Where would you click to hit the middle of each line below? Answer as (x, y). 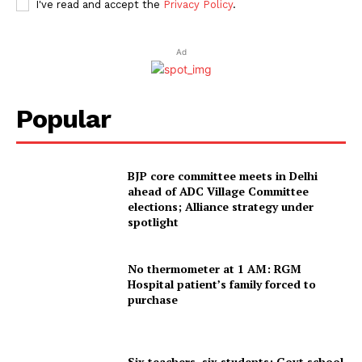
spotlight (154, 222)
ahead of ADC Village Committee (219, 192)
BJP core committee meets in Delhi (223, 176)
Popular (63, 119)
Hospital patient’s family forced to (222, 284)
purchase (153, 300)
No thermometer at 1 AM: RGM (215, 269)
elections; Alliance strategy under (221, 207)
